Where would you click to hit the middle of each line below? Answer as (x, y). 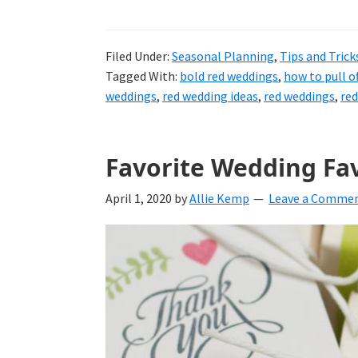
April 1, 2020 (139, 198)
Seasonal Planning (223, 56)
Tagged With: (143, 76)
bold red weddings (229, 76)
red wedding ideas (210, 95)
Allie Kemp (219, 198)
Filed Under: (139, 56)
